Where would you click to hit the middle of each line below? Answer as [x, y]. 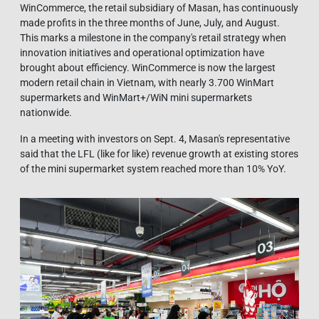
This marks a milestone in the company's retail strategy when [153, 37]
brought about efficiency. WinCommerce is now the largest [148, 67]
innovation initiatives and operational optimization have [142, 52]
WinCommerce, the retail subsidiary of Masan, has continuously [159, 7]
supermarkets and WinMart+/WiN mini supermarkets [136, 97]
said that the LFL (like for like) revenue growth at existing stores [159, 153]
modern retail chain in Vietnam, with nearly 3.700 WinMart [147, 82]
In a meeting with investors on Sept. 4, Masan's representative [155, 138]
